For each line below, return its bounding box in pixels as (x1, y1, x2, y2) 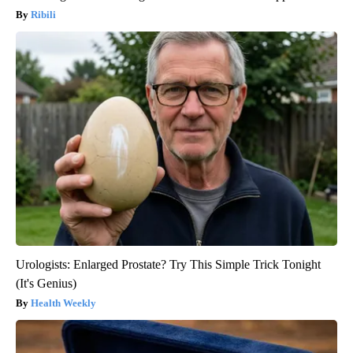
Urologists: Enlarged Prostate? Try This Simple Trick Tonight (16, 258, 321, 272)
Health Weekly (31, 297, 96, 310)
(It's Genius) (16, 277, 76, 291)
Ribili (31, 9, 56, 21)
